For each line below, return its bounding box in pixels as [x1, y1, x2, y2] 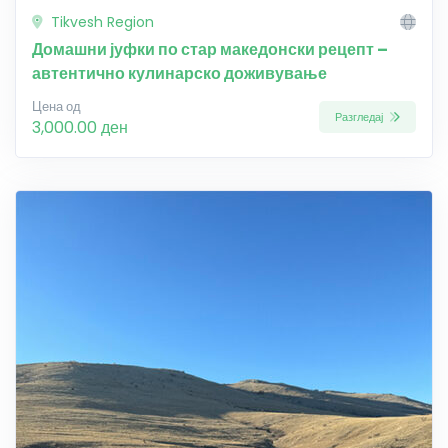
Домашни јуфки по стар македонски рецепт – [32, 37, 388, 61]
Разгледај [335, 109, 386, 126]
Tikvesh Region [47, 11, 154, 32]
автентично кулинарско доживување [32, 61, 327, 85]
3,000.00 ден [32, 115, 128, 139]
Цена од [32, 97, 81, 115]
